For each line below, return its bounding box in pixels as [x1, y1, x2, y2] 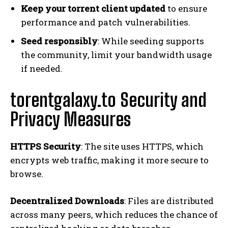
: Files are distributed [124, 194, 214, 207]
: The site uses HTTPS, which [81, 140, 204, 152]
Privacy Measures [10, 108, 131, 130]
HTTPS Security [10, 140, 81, 152]
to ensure [165, 2, 207, 14]
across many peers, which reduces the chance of [10, 208, 218, 220]
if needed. [21, 62, 63, 74]
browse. [10, 167, 43, 180]
